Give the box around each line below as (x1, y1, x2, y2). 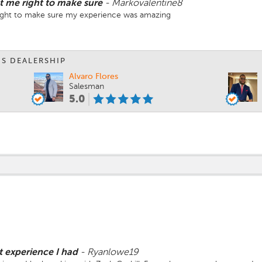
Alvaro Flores (69, 73, 118, 81)
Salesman (69, 82, 104, 91)
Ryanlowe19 (87, 247, 139, 257)
